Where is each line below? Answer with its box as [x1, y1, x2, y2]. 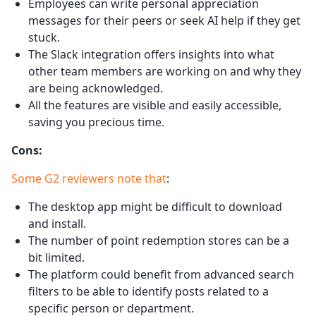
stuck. [28, 29, 60, 45]
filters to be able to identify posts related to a [28, 283, 269, 299]
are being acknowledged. [28, 80, 163, 96]
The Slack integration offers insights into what [28, 46, 274, 62]
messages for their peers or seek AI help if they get [28, 12, 300, 28]
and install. [28, 215, 86, 231]
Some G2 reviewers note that [11, 170, 166, 186]
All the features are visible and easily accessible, [28, 97, 281, 113]
